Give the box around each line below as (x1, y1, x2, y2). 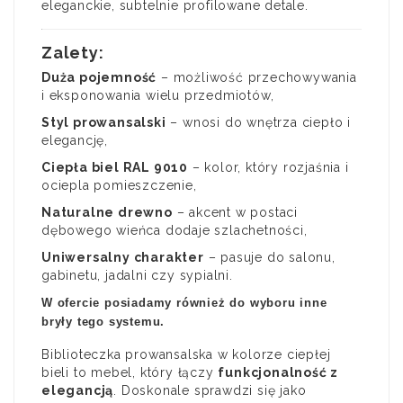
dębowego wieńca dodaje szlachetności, (41, 222, 308, 237)
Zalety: (41, 42, 104, 62)
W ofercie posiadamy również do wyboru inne (41, 295, 327, 309)
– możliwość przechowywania (157, 69, 357, 85)
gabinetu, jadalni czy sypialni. (41, 267, 233, 282)
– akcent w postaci (172, 204, 299, 219)
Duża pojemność (41, 69, 157, 85)
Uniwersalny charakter (41, 249, 204, 264)
